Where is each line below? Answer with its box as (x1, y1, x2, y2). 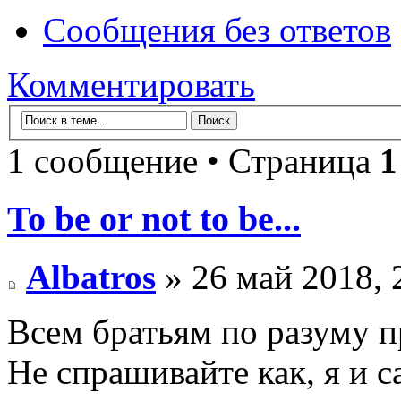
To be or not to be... (7, 198, 301, 239)
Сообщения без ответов (43, 10, 391, 49)
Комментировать (7, 64, 255, 104)
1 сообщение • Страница (7, 141, 380, 181)
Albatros (26, 257, 156, 296)
